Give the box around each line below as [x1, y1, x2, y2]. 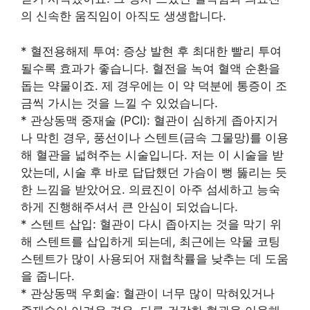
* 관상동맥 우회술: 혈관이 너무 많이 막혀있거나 [21, 286, 275, 300]
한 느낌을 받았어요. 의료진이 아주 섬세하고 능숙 [21, 182, 280, 197]
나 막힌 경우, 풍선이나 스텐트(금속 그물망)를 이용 [21, 130, 289, 145]
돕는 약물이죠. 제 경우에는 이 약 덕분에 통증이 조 [21, 78, 287, 93]
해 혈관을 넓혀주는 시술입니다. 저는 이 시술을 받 [21, 147, 284, 162]
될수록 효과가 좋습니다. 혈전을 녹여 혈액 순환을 [21, 61, 280, 75]
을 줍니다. [21, 268, 75, 283]
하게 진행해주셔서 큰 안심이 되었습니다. [21, 199, 238, 214]
